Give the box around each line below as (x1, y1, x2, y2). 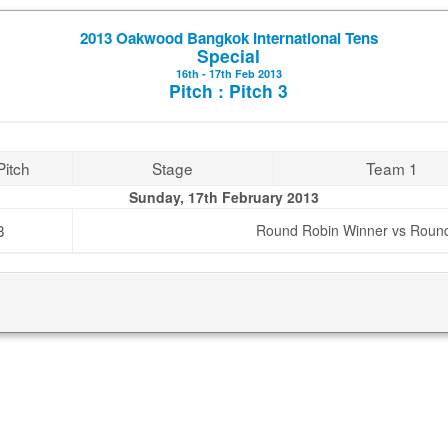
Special (197, 43, 261, 68)
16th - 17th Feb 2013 (175, 66, 282, 81)
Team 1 (366, 157, 419, 179)
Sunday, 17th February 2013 (128, 187, 319, 207)
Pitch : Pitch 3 (169, 78, 289, 103)
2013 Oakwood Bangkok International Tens (79, 27, 378, 49)
